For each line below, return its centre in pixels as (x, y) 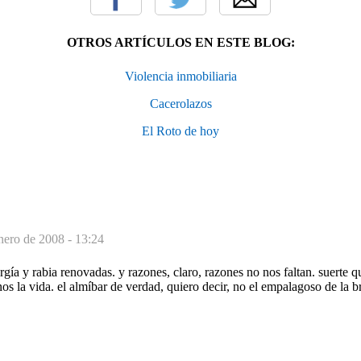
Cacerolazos (180, 103)
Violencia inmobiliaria (180, 76)
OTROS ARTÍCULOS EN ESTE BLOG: (180, 42)
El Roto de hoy (180, 131)
